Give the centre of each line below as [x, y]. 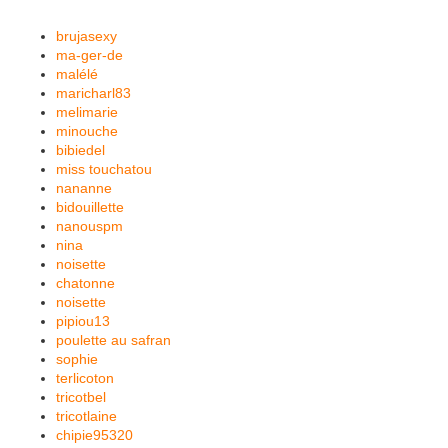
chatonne [85, 283]
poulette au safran [113, 340]
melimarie [87, 112]
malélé [77, 74]
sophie [77, 359]
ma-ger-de [89, 55]
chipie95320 [94, 435]
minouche [87, 131]
